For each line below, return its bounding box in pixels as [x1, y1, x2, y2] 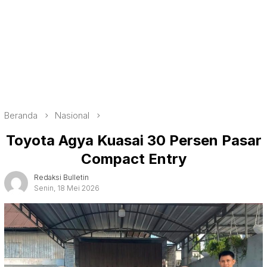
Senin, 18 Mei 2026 [34, 183, 100, 193]
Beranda [4, 110, 38, 121]
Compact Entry [80, 150, 187, 167]
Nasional [55, 110, 89, 121]
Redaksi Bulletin [34, 172, 89, 182]
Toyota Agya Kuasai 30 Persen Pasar [5, 131, 262, 149]
